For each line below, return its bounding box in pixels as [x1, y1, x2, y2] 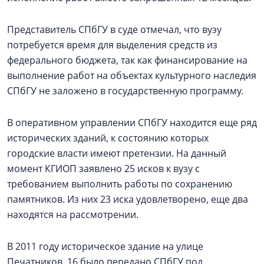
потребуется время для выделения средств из [7, 38, 217, 51]
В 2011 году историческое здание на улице [7, 239, 203, 253]
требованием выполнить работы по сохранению [7, 177, 232, 190]
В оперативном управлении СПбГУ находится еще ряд [7, 115, 257, 129]
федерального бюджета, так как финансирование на [7, 53, 247, 67]
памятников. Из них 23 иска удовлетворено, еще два [7, 192, 248, 206]
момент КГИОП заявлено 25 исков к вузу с [7, 161, 200, 175]
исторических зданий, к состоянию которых [7, 131, 209, 144]
